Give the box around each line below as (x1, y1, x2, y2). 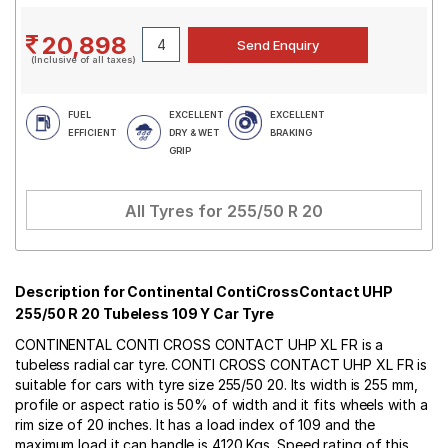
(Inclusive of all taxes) (31, 54, 136, 65)
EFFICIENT (68, 127, 116, 138)
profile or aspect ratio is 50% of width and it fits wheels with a (15, 396, 428, 413)
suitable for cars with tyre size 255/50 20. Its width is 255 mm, (15, 376, 418, 393)
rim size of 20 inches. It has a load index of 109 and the (15, 416, 376, 433)
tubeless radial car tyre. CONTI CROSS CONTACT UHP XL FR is (15, 356, 428, 373)
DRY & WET (169, 127, 219, 138)
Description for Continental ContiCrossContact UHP (15, 283, 394, 300)
